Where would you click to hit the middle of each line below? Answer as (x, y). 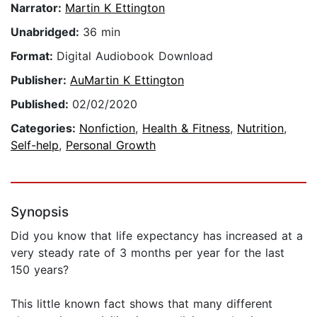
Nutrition (260, 128)
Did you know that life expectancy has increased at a (157, 236)
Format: (34, 56)
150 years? (40, 270)
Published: (41, 104)
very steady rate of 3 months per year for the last (148, 253)
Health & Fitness (186, 128)
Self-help (35, 145)
